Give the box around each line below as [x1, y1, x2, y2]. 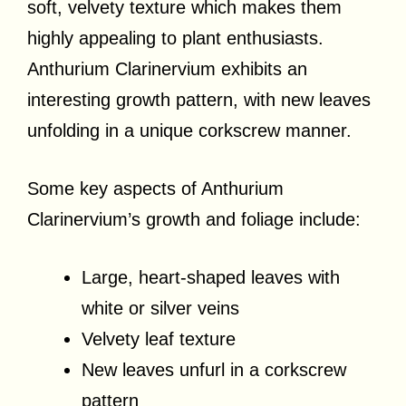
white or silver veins [82, 297, 239, 318]
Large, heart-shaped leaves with [82, 266, 340, 287]
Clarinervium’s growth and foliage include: [27, 208, 361, 229]
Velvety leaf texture [82, 328, 236, 349]
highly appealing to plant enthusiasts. [27, 27, 324, 48]
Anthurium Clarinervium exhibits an [27, 58, 307, 79]
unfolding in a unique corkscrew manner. [27, 120, 352, 140]
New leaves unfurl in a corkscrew [82, 359, 346, 380]
